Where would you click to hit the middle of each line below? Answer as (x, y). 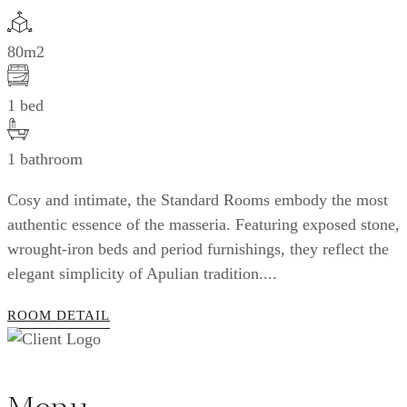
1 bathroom (45, 159)
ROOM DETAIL (59, 315)
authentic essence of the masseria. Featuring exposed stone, (203, 224)
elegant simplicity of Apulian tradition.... (142, 273)
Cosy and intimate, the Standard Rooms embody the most (198, 199)
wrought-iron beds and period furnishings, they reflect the (198, 248)
